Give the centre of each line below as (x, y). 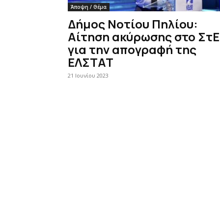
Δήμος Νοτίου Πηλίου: (133, 24)
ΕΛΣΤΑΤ (91, 62)
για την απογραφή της (132, 49)
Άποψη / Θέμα (89, 7)
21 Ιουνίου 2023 (88, 75)
